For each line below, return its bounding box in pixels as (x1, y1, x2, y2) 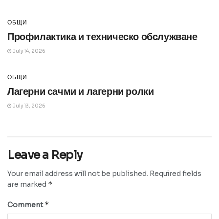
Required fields (150, 169, 201, 178)
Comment (7, 200, 44, 209)
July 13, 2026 (12, 102, 45, 109)
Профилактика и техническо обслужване (7, 30, 197, 43)
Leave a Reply (7, 147, 83, 162)
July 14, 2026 (12, 47, 45, 54)
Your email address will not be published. (7, 169, 148, 178)
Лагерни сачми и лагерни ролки (7, 85, 154, 98)
